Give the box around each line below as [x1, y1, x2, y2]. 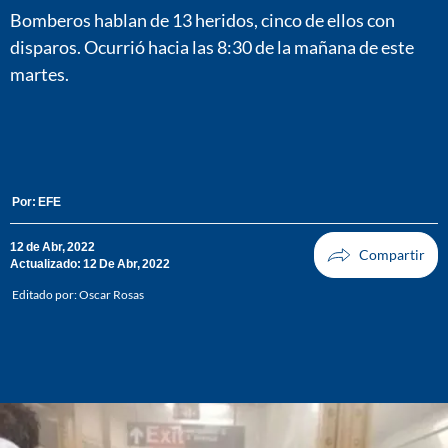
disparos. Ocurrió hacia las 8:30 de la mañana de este [10, 35, 414, 58]
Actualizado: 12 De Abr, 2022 [10, 256, 170, 272]
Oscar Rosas [79, 287, 144, 303]
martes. [10, 62, 69, 85]
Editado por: [12, 287, 79, 303]
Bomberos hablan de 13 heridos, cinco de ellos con [10, 8, 395, 31]
